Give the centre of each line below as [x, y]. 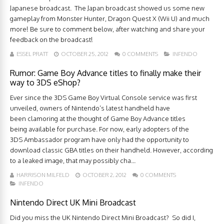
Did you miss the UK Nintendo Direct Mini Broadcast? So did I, [103, 218]
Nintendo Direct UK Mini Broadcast [73, 203]
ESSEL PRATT [32, 54]
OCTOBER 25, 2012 [85, 54]
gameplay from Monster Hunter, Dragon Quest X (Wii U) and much [110, 19]
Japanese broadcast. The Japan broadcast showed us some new [107, 8]
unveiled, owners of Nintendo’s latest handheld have [90, 108]
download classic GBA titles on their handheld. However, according [111, 150]
